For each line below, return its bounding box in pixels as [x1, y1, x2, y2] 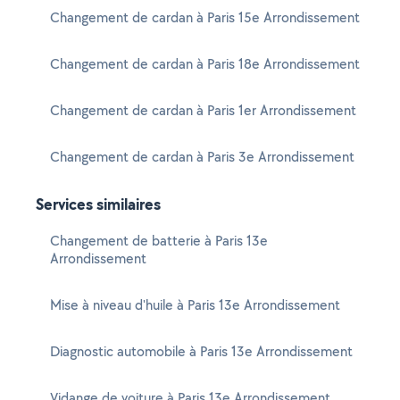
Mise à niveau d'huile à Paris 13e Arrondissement [50, 296, 340, 314]
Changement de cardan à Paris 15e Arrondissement [50, 8, 360, 27]
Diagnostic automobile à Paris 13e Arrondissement [50, 342, 353, 361]
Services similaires [36, 193, 161, 215]
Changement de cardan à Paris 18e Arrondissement [50, 54, 360, 73]
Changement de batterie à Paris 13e [50, 231, 268, 250]
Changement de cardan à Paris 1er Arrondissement [50, 101, 356, 120]
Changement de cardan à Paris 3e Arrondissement [50, 147, 354, 166]
